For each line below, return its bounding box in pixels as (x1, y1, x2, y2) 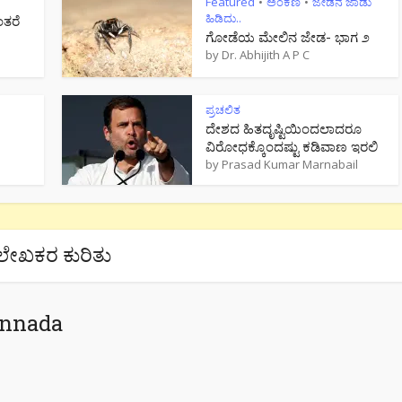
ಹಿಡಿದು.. (205, 9, 241, 26)
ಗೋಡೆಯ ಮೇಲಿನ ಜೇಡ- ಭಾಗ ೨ (205, 27, 370, 46)
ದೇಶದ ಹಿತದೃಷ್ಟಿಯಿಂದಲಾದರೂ (205, 118, 362, 137)
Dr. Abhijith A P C (222, 46, 310, 63)
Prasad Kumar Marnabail (222, 155, 358, 172)
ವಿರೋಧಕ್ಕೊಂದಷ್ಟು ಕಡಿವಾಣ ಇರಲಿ (205, 136, 378, 155)
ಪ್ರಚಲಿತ (205, 100, 240, 118)
